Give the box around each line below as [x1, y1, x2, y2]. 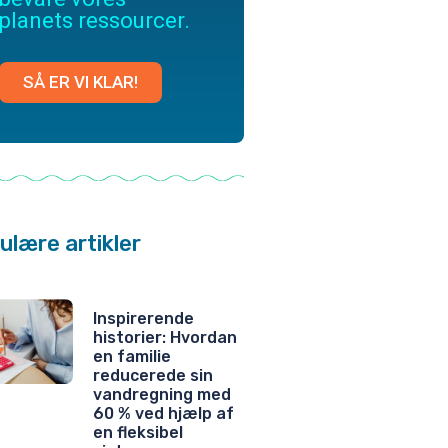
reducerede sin [93, 365, 213, 385]
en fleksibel [93, 422, 183, 442]
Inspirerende [93, 308, 194, 328]
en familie [93, 346, 171, 366]
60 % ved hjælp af [93, 403, 234, 423]
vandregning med [93, 384, 231, 404]
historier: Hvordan [93, 327, 237, 347]
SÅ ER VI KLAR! [23, 71, 138, 92]
